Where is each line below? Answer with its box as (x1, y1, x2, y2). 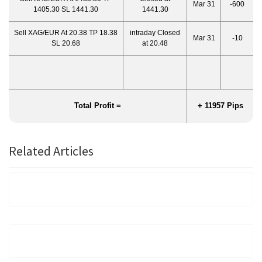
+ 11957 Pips (197, 101, 243, 110)
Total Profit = (74, 101, 121, 110)
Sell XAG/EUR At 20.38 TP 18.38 (14, 29, 118, 37)
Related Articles (9, 143, 94, 159)
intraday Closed (130, 29, 180, 37)
